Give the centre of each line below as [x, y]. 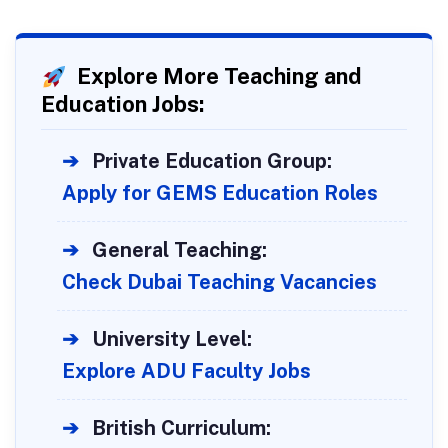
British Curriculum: [181, 428]
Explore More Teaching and [217, 75]
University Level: [172, 339]
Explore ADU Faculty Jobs [186, 371]
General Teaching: [179, 250]
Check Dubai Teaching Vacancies [219, 282]
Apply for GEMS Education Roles [220, 193]
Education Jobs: [122, 104]
